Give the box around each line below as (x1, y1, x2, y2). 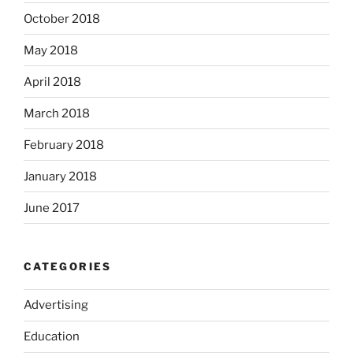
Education (24, 329, 80, 344)
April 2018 (24, 74, 81, 89)
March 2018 (24, 106, 90, 121)
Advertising (24, 298, 88, 312)
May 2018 (24, 43, 78, 58)
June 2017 (24, 200, 80, 215)
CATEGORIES (24, 260, 112, 273)
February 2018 (24, 137, 104, 152)
